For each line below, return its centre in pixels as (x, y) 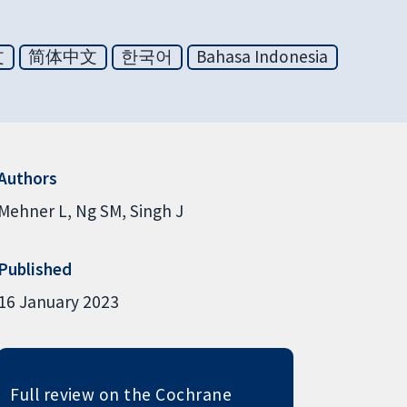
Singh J (156, 210)
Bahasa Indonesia (263, 57)
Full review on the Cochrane (121, 394)
